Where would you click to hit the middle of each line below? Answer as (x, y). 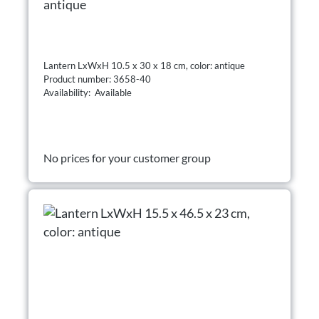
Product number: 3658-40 (98, 79)
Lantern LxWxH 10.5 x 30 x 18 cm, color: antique (144, 66)
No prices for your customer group (127, 158)
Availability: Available (88, 93)
